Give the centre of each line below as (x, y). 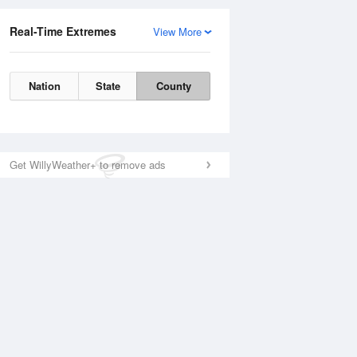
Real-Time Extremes (63, 31)
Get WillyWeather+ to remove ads (88, 165)
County (173, 86)
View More (177, 31)
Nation (44, 86)
